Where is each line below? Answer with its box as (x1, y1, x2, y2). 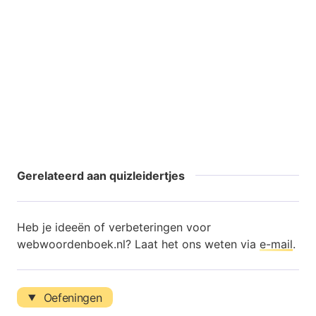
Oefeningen (39, 290, 102, 305)
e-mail (260, 237, 293, 252)
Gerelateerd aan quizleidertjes (17, 169, 185, 183)
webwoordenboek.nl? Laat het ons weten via (17, 237, 260, 252)
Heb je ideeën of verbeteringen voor (17, 220, 211, 235)
